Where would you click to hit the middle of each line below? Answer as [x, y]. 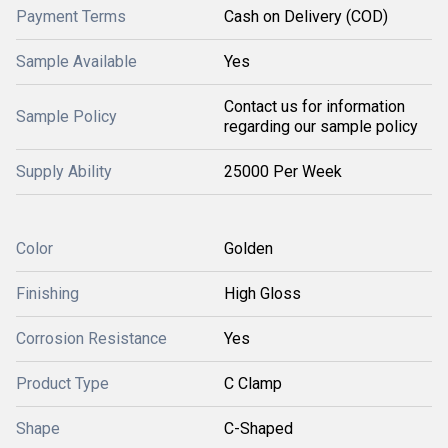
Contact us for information [314, 107]
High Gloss [262, 294]
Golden [248, 249]
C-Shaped [258, 429]
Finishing [47, 294]
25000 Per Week [283, 172]
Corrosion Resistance [91, 339]
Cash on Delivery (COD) [306, 17]
